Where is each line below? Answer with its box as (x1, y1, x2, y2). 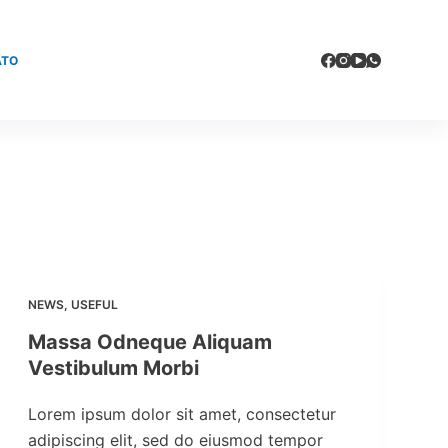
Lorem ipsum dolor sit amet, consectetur (27, 404, 336, 424)
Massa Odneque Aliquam (27, 330, 272, 354)
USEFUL (70, 297, 118, 312)
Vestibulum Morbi (27, 356, 199, 380)
